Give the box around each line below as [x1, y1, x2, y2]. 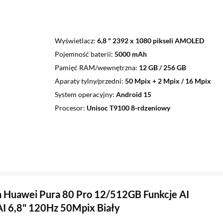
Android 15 [115, 90, 151, 99]
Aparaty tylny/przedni [54, 76, 121, 85]
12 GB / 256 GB [138, 63, 186, 72]
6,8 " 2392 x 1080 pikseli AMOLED [97, 36, 204, 45]
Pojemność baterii [54, 49, 111, 58]
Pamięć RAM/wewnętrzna [54, 63, 135, 72]
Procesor [54, 103, 83, 112]
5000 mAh [114, 49, 147, 58]
